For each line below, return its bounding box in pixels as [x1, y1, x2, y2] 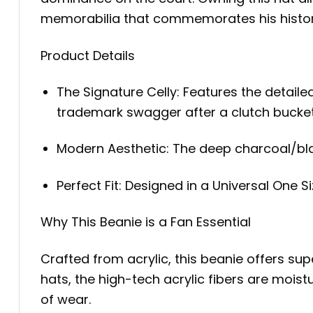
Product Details [41, 46, 135, 64]
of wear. [41, 290, 91, 308]
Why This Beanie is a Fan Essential [41, 213, 251, 231]
